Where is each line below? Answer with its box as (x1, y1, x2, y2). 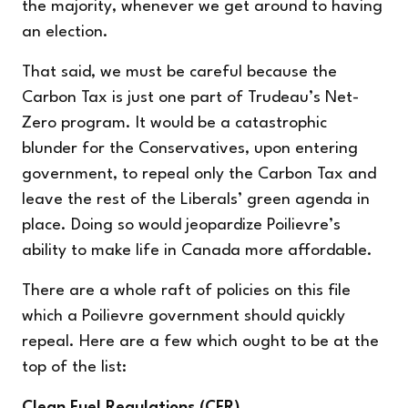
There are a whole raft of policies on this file (22, 282, 351, 299)
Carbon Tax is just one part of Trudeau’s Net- (22, 89, 359, 106)
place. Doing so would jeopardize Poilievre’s (22, 217, 341, 233)
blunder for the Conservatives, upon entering (22, 140, 358, 157)
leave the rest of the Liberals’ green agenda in (22, 191, 370, 208)
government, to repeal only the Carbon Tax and (22, 166, 376, 182)
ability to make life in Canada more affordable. (22, 242, 372, 259)
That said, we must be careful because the (22, 64, 337, 80)
